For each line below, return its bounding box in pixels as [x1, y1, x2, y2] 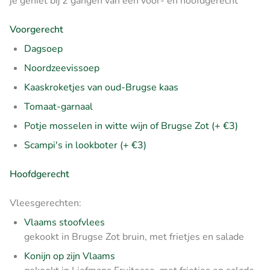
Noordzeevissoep [24, 61, 99, 75]
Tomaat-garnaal [24, 100, 93, 114]
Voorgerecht [10, 23, 63, 37]
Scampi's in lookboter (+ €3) [24, 139, 146, 152]
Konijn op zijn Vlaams [24, 250, 115, 263]
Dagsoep [24, 42, 63, 56]
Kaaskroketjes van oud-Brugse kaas [24, 81, 178, 95]
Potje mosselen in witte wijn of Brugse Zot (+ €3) [24, 119, 238, 133]
